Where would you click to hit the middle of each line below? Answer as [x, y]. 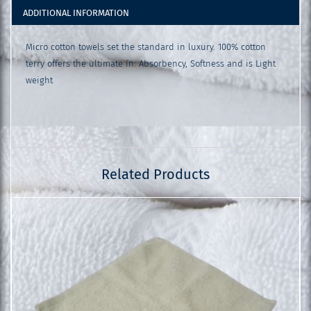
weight [39, 80]
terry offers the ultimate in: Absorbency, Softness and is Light [151, 63]
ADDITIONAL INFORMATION [76, 13]
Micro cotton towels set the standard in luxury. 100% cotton [146, 47]
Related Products [155, 174]
